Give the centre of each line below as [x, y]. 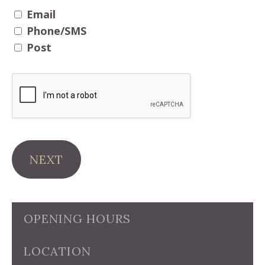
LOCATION [57, 251]
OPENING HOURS [77, 219]
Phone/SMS [56, 31]
